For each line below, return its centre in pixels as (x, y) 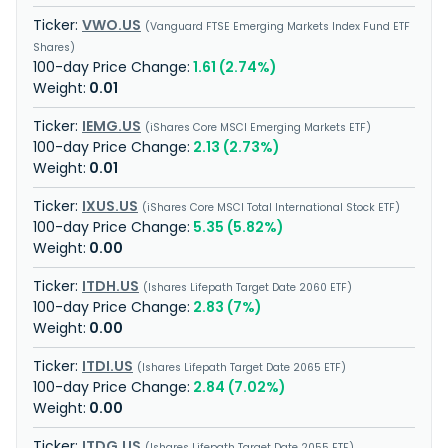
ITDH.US (110, 286)
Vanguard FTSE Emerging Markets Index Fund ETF (280, 26)
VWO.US (111, 25)
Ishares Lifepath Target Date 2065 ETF (241, 367)
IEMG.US (111, 126)
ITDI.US (107, 366)
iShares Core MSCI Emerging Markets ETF (258, 127)
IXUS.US (110, 206)
